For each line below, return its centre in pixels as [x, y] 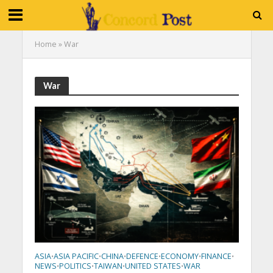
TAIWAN [108, 266]
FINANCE [216, 257]
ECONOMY [179, 257]
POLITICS [75, 266]
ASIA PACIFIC [76, 257]
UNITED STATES [153, 266]
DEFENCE [142, 257]
